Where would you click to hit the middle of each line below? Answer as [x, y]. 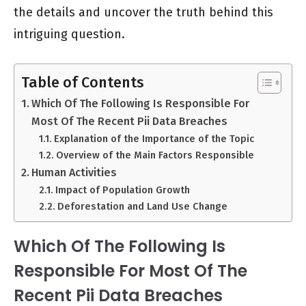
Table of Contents [83, 82]
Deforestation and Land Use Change [142, 207]
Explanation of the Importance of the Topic [154, 139]
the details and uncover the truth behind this [143, 13]
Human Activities [74, 173]
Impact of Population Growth [122, 190]
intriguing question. [69, 34]
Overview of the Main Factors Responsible [155, 155]
